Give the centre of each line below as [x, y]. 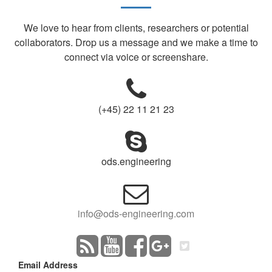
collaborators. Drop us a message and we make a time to [136, 42]
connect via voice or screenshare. [136, 56]
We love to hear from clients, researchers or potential [136, 27]
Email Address [48, 264]
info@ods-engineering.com [136, 213]
